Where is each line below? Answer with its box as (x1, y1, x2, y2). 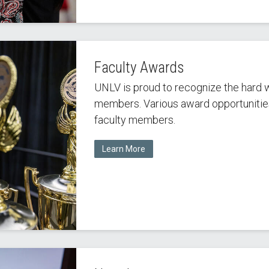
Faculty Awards (94, 59, 184, 76)
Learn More (101, 144, 145, 154)
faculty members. (94, 113, 175, 126)
